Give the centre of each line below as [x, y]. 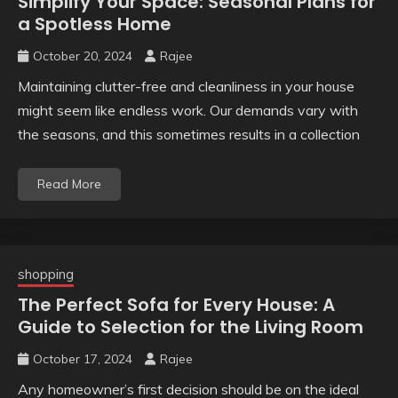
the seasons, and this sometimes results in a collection [189, 134]
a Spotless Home [95, 24]
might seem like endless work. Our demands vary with [188, 110]
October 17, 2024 [83, 358]
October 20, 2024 [83, 56]
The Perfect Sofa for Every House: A [176, 304]
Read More [69, 183]
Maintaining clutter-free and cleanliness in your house [186, 86]
